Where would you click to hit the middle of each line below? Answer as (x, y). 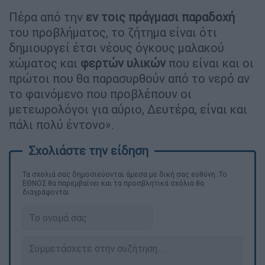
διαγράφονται (46, 192)
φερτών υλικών (123, 63)
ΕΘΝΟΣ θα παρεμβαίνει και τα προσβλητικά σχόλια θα (113, 183)
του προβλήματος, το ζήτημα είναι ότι (113, 32)
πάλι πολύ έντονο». (62, 124)
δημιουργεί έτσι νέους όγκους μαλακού (117, 47)
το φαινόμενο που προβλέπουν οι (100, 93)
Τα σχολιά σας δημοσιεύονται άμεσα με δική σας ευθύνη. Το (125, 174)
